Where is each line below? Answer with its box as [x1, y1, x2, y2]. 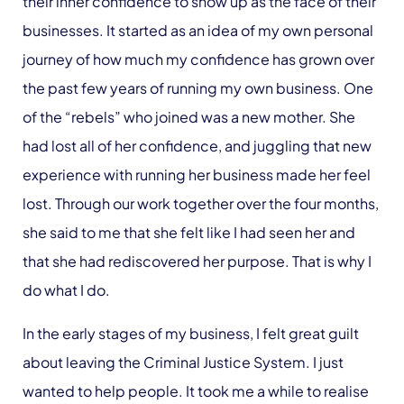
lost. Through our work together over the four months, [23, 194, 379, 213]
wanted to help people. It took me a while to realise [23, 381, 369, 400]
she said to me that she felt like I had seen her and [23, 223, 355, 242]
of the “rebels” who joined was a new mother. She [23, 107, 355, 126]
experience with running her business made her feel [23, 165, 371, 184]
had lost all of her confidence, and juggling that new [23, 136, 372, 155]
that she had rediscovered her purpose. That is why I [23, 252, 372, 271]
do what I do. [23, 280, 110, 299]
